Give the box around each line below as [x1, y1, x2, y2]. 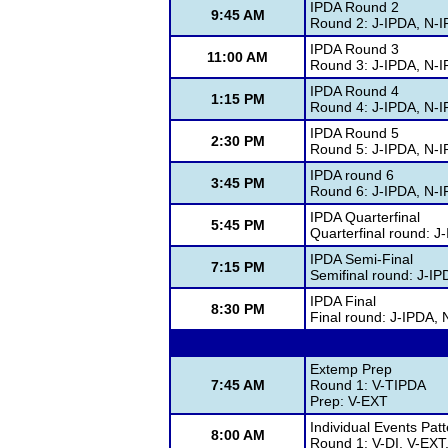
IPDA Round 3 [310, 41, 399, 57]
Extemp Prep [310, 361, 392, 377]
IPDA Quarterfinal [310, 209, 420, 225]
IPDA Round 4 [310, 83, 399, 99]
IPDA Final [310, 293, 376, 309]
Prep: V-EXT [310, 393, 388, 409]
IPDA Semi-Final [310, 251, 413, 267]
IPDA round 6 [310, 167, 394, 183]
